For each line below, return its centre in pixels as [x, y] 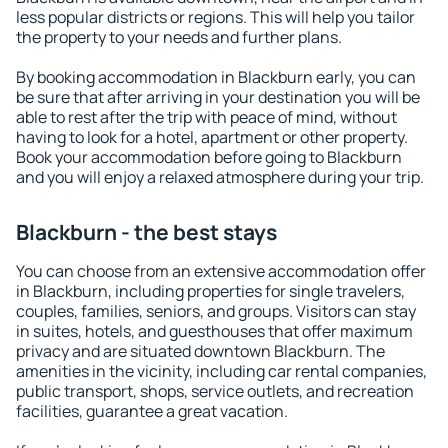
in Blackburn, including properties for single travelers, [210, 291]
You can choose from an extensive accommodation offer [221, 271]
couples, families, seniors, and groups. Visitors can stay [216, 311]
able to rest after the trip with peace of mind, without [206, 117]
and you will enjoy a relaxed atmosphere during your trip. [220, 177]
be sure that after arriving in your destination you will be [218, 97]
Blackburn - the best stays [146, 232]
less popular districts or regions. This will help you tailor [215, 17]
